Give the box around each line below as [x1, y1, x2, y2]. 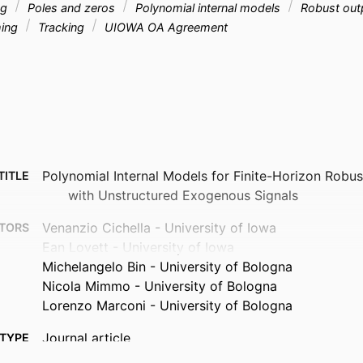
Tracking [35, 20, 88, 35]
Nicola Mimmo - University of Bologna [42, 278, 277, 295]
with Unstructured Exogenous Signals [68, 187, 298, 204]
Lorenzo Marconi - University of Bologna [42, 297, 293, 314]
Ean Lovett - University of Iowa [42, 239, 234, 256]
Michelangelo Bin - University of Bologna [42, 258, 293, 275]
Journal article [42, 330, 130, 347]
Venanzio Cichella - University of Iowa [42, 220, 276, 237]
